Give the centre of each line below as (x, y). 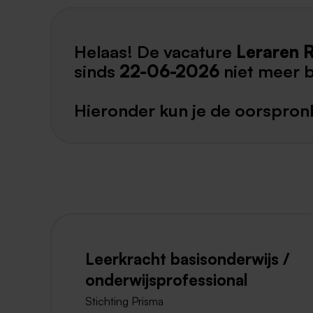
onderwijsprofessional (166, 280)
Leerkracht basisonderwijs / (188, 259)
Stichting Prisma (124, 301)
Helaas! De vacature (155, 51)
